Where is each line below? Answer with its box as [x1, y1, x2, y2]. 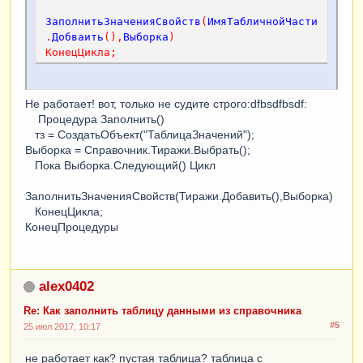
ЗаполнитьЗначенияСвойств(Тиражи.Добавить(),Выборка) [25, 189, 333, 203]
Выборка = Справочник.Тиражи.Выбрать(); [25, 143, 250, 156]
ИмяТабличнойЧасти [207, 15, 318, 28]
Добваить [52, 30, 104, 43]
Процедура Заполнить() [25, 112, 220, 126]
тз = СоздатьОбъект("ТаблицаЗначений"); [25, 127, 254, 141]
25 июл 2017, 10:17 [23, 321, 100, 331]
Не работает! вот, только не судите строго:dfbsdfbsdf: [25, 96, 307, 110]
